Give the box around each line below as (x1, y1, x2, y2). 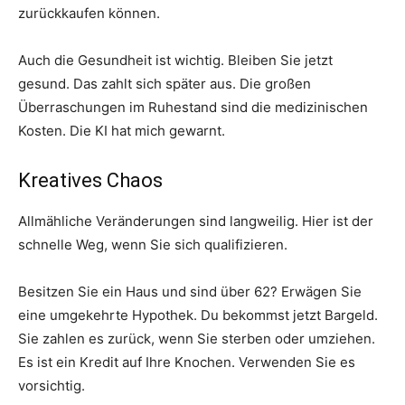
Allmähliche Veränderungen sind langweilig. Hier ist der (18, 212, 373, 230)
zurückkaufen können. (18, 4, 160, 22)
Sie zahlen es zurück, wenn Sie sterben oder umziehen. (18, 329, 375, 347)
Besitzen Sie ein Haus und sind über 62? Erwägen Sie (18, 282, 362, 300)
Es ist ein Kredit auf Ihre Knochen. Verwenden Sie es (18, 353, 355, 371)
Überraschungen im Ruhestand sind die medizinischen (18, 98, 368, 116)
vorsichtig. (18, 376, 85, 394)
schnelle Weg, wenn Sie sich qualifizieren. (18, 235, 287, 253)
